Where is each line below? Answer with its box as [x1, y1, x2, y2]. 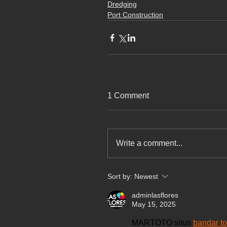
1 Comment [107, 91, 149, 100]
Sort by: [107, 172, 132, 181]
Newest [134, 172, 158, 181]
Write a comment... [116, 139, 182, 148]
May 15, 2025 [132, 200, 176, 209]
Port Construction [107, 11, 163, 19]
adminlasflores [132, 191, 178, 200]
